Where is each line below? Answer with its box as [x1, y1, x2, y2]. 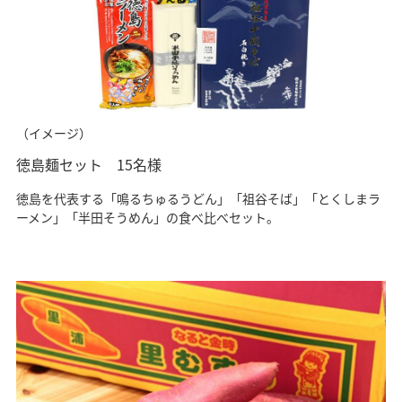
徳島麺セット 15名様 [15, 153, 162, 175]
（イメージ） [15, 123, 92, 142]
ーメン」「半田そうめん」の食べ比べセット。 [15, 207, 279, 226]
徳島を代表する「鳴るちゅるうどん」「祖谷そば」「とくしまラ [15, 188, 380, 207]
